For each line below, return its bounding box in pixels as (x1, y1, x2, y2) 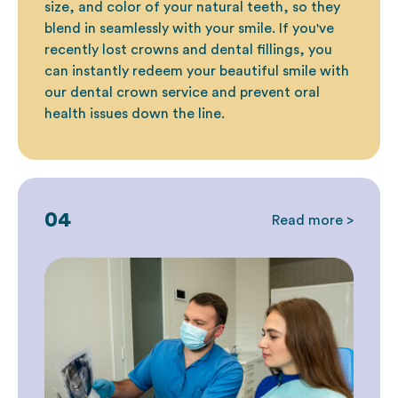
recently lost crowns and (44, 43, 211, 58)
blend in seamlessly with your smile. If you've (44, 21, 334, 36)
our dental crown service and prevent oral (44, 85, 320, 100)
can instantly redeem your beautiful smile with (44, 64, 349, 79)
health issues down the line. (44, 107, 225, 122)
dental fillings (211, 43, 299, 58)
